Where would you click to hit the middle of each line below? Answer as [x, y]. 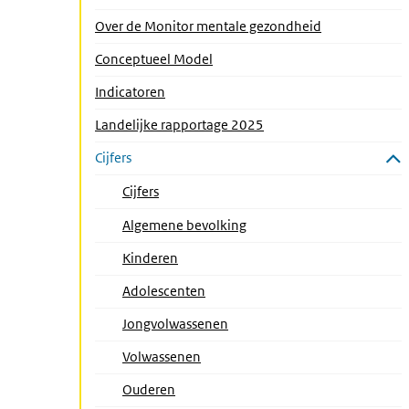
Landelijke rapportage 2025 [179, 125]
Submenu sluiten [144, 176]
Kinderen [150, 258]
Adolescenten [164, 291]
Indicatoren [130, 92]
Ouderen [149, 389]
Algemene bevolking [184, 225]
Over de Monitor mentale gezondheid [208, 26]
